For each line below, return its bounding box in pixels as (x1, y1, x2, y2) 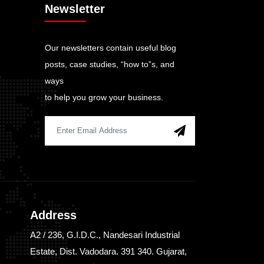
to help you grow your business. (45, 92, 163, 102)
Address (30, 208, 77, 222)
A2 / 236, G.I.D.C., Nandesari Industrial (30, 229, 180, 240)
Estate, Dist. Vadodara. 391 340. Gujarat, (30, 246, 187, 256)
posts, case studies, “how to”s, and (45, 59, 174, 69)
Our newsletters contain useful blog (45, 42, 176, 52)
